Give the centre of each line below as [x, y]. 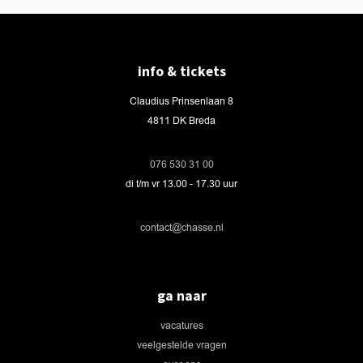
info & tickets [181, 72]
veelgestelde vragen [181, 346]
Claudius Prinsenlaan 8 [181, 102]
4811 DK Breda [181, 122]
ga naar [181, 296]
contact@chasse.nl [181, 228]
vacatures [181, 327]
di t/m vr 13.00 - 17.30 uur [181, 185]
